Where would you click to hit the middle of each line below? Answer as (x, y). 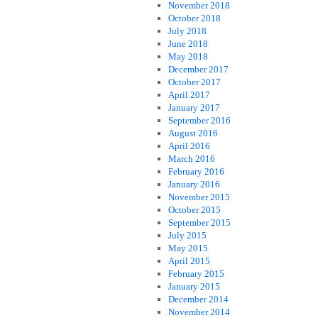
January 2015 (194, 286)
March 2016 (191, 159)
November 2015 (199, 197)
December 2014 (198, 299)
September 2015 (199, 223)
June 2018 (188, 44)
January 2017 (194, 108)
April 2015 (189, 261)
